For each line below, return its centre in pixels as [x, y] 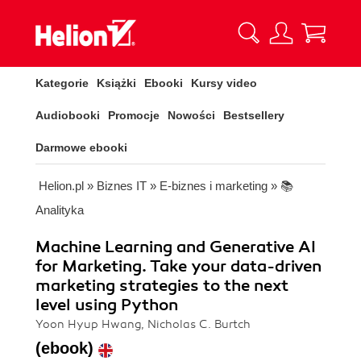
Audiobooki [68, 115]
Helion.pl [61, 186]
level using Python [107, 305]
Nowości [191, 115]
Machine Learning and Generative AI [176, 247]
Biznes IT [122, 186]
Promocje [134, 115]
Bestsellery [254, 115]
